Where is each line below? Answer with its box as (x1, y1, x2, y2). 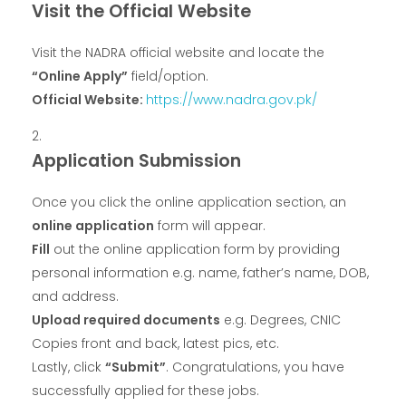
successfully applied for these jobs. (32, 382, 259, 401)
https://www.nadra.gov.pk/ (146, 91, 317, 110)
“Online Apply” (32, 67, 128, 86)
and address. (32, 287, 119, 306)
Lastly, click (32, 358, 105, 377)
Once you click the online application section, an (32, 193, 346, 212)
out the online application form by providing (50, 240, 340, 259)
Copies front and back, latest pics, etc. (32, 334, 279, 353)
